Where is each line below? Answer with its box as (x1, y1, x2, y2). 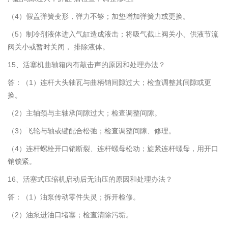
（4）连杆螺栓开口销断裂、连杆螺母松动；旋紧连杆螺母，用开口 (8, 145, 218, 153)
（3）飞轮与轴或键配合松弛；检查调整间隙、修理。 (8, 127, 176, 135)
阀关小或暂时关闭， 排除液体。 (8, 43, 109, 51)
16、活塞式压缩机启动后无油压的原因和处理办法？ (8, 175, 173, 184)
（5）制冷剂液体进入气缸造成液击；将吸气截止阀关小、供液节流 (8, 30, 218, 39)
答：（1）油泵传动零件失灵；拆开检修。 (8, 193, 140, 202)
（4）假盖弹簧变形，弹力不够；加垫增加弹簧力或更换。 (8, 12, 190, 21)
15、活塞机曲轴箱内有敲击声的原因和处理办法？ (8, 61, 165, 69)
